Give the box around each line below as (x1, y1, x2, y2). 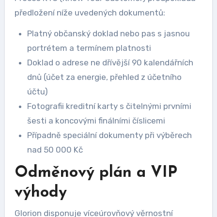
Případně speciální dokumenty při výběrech (27, 130, 192, 140)
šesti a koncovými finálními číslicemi (27, 115, 165, 125)
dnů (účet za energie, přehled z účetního (27, 72, 182, 82)
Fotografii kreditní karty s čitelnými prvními (27, 101, 191, 111)
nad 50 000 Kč (27, 144, 83, 155)
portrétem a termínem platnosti (27, 43, 151, 53)
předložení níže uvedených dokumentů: (14, 7, 165, 17)
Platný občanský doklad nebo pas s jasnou (27, 28, 190, 38)
